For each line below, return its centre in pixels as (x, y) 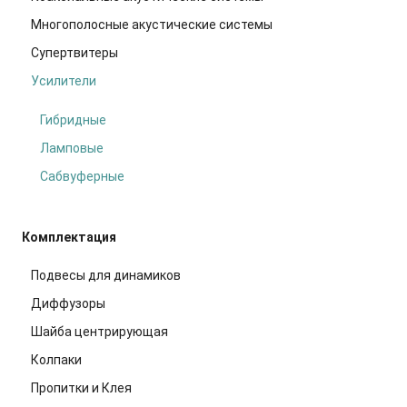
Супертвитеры (74, 52)
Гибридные (73, 119)
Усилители (64, 80)
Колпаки (56, 360)
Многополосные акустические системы (152, 24)
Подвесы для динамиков (106, 276)
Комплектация (69, 238)
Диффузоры (68, 304)
